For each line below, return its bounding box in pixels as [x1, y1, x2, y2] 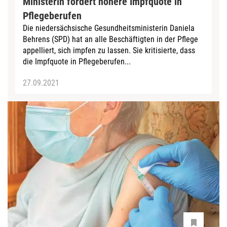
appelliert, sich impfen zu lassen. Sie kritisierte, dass [23, 46, 195, 56]
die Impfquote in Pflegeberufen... [23, 57, 131, 67]
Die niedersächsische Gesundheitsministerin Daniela [23, 23, 195, 33]
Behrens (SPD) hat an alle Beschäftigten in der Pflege [23, 34, 198, 45]
